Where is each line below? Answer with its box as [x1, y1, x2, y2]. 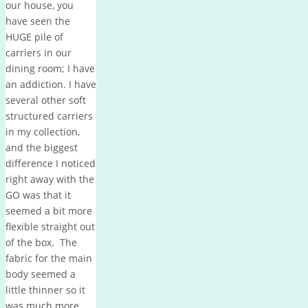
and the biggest [5, 140, 78, 154]
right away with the [5, 172, 94, 186]
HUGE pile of [5, 30, 63, 43]
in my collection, [5, 124, 80, 138]
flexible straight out [5, 219, 95, 233]
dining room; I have [5, 61, 95, 75]
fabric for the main [5, 251, 92, 265]
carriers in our [5, 45, 71, 59]
